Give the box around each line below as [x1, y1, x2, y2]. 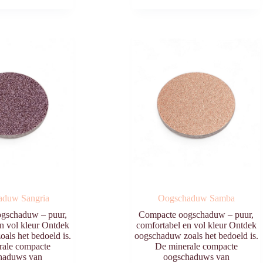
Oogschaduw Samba [157, 193, 235, 203]
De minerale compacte [154, 241, 238, 251]
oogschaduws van [163, 251, 230, 262]
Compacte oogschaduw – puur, [139, 209, 254, 220]
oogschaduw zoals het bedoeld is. [134, 230, 258, 241]
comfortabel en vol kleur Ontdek [136, 220, 257, 230]
